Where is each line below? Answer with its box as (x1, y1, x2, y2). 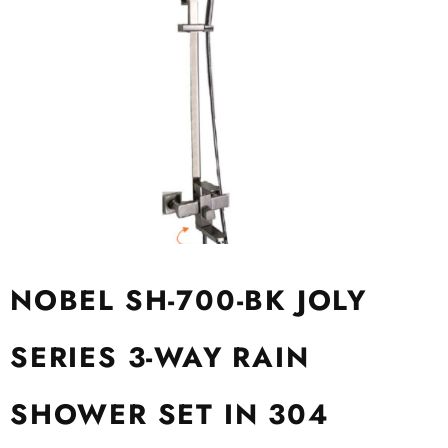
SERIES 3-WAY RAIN (10, 337, 310, 378)
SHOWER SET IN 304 (10, 394, 330, 435)
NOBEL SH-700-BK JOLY (10, 280, 367, 321)
